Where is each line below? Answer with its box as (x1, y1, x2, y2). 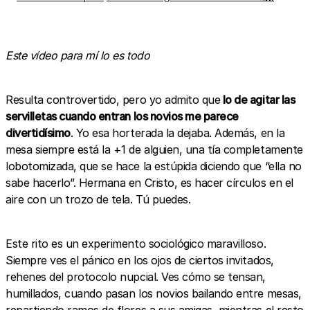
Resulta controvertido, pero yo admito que (6, 93, 221, 107)
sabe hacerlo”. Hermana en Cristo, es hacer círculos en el (6, 176, 293, 190)
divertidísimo (6, 126, 71, 140)
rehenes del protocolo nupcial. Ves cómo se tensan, (6, 270, 266, 284)
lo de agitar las (220, 93, 295, 107)
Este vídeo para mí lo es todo (6, 48, 150, 62)
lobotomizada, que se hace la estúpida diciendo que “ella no (6, 159, 302, 173)
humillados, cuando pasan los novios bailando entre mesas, (6, 286, 302, 300)
